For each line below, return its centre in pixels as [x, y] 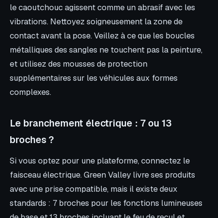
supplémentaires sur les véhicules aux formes [94, 78]
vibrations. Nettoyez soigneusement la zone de [96, 22]
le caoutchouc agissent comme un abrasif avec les [102, 8]
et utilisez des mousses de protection [79, 64]
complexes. [30, 92]
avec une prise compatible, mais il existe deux [94, 189]
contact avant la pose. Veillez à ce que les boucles [102, 36]
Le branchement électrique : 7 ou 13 [91, 124]
